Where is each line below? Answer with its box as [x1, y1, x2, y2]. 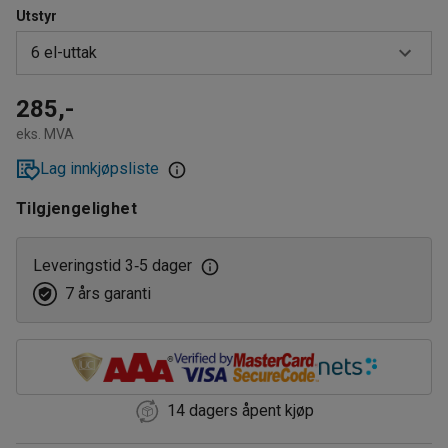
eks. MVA [16, 125, 74, 142]
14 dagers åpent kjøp [166, 400, 314, 420]
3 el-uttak [33, 93, 99, 113]
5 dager [139, 255, 192, 275]
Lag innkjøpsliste [40, 158, 159, 178]
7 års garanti [65, 283, 151, 303]
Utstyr [16, 7, 57, 24]
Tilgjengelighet [16, 198, 137, 218]
